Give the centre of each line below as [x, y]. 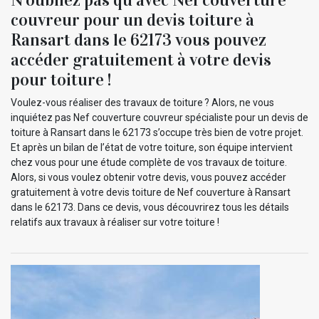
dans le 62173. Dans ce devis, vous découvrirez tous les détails [150, 207]
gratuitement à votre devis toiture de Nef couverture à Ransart [151, 192]
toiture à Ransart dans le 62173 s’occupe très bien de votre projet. [157, 132]
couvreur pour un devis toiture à [132, 20]
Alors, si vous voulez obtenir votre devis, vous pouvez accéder [148, 177]
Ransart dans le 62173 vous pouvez [138, 40]
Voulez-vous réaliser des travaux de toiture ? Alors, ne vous [142, 102]
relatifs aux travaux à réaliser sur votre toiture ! [115, 222]
